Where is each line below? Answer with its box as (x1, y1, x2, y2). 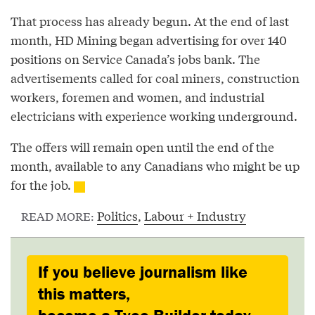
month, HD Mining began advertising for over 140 (11, 31, 287, 49)
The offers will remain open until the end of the (11, 138, 274, 156)
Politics (97, 207, 138, 225)
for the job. (11, 176, 74, 194)
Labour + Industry (144, 207, 246, 225)
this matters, (38, 283, 130, 304)
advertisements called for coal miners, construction (11, 69, 300, 87)
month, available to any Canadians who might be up (11, 157, 300, 175)
